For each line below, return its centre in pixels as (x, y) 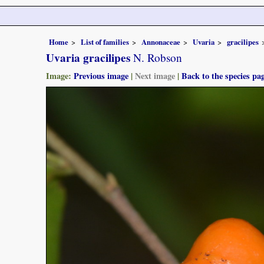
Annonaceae (161, 42)
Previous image (101, 75)
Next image (155, 75)
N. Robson (156, 57)
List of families (105, 42)
